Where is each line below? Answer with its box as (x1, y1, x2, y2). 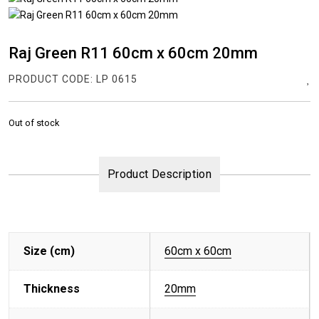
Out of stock (9, 117, 59, 129)
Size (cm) (23, 244, 75, 258)
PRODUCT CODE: (9, 73, 96, 85)
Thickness (23, 282, 80, 296)
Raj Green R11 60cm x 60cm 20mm (9, 44, 258, 63)
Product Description (108, 167, 211, 182)
